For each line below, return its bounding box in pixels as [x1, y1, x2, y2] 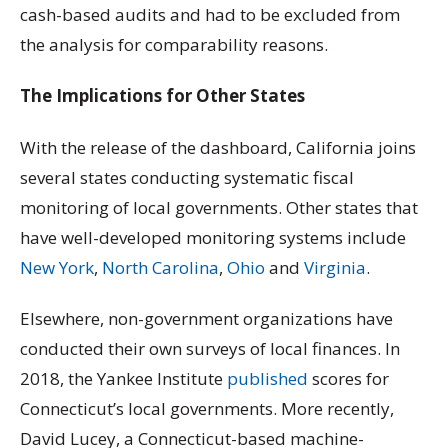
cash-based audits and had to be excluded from [20, 3, 400, 26]
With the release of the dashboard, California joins [20, 135, 416, 159]
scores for [308, 366, 389, 390]
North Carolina [102, 255, 219, 279]
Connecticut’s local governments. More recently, [20, 396, 394, 420]
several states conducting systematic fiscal [20, 165, 354, 189]
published [227, 366, 308, 390]
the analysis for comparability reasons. [20, 33, 328, 56]
